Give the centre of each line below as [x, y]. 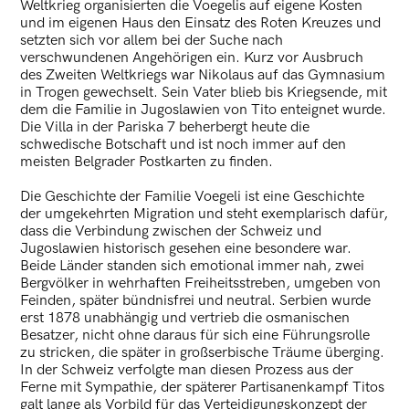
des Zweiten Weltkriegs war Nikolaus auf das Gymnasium [203, 75]
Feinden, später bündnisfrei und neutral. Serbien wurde [196, 300]
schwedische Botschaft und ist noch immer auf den [184, 144]
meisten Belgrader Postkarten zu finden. [147, 162]
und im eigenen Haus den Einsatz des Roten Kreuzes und [201, 23]
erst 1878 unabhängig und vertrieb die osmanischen [185, 318]
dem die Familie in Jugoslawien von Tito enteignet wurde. [204, 110]
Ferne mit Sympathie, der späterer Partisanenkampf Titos [203, 387]
